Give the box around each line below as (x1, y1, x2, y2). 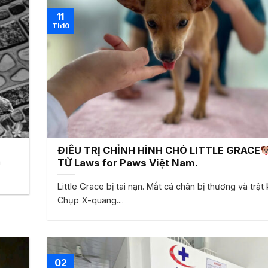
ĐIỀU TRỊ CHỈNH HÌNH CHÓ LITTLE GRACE (57, 144, 261, 157)
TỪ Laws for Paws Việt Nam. (57, 157, 199, 169)
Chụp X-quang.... (57, 194, 124, 205)
